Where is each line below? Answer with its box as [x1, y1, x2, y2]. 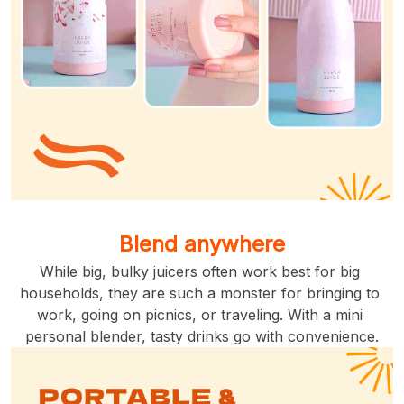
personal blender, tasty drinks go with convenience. [25, 326, 379, 345]
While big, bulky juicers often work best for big [40, 262, 360, 280]
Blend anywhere [119, 230, 285, 257]
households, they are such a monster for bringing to [20, 283, 380, 302]
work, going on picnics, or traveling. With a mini [37, 305, 363, 324]
